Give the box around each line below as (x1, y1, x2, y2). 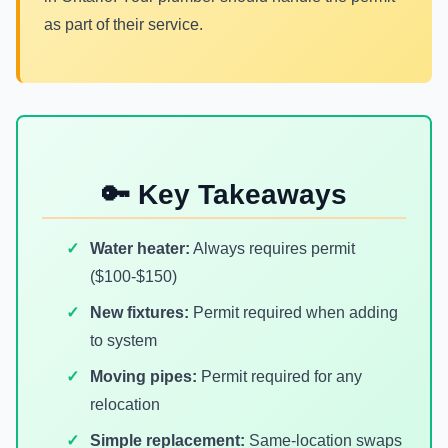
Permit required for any (197, 368, 362, 385)
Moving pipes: (90, 368, 197, 385)
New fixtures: (90, 304, 189, 321)
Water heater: (90, 240, 190, 257)
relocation (90, 396, 160, 413)
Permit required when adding (189, 304, 398, 321)
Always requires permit (190, 240, 355, 257)
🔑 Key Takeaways (101, 179, 347, 210)
